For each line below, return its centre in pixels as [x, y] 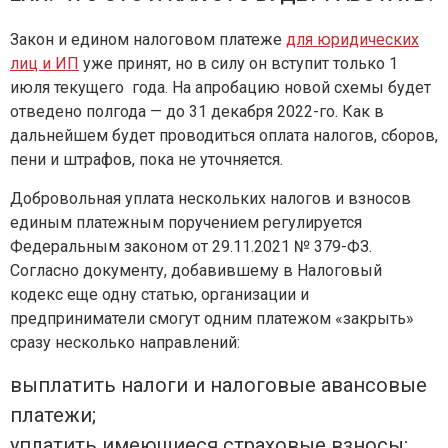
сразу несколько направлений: [125, 342]
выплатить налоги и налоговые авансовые [218, 385]
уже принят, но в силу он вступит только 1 [238, 63]
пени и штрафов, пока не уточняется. [146, 159]
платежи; [53, 415]
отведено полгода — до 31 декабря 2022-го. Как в [197, 111]
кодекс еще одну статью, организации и [159, 294]
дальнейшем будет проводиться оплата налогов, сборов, [224, 135]
